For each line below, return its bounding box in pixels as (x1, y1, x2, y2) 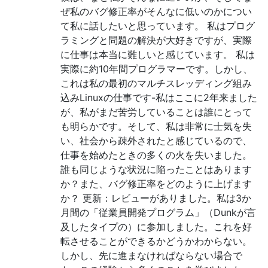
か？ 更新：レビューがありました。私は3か (60, 192, 251, 204)
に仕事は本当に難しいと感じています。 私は (60, 48, 255, 60)
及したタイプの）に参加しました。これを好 (60, 221, 252, 233)
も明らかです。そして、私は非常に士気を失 (60, 120, 252, 132)
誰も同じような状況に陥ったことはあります (60, 163, 252, 175)
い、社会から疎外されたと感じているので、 (60, 135, 252, 147)
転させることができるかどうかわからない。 (60, 235, 252, 247)
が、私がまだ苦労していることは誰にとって (60, 106, 252, 118)
